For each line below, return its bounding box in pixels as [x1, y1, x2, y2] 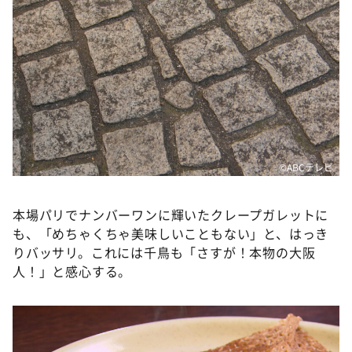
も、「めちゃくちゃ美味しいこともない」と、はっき [13, 223, 329, 243]
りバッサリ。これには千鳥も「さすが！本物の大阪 [13, 242, 316, 262]
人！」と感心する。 [13, 261, 132, 280]
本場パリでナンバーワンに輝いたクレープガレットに [13, 204, 329, 224]
